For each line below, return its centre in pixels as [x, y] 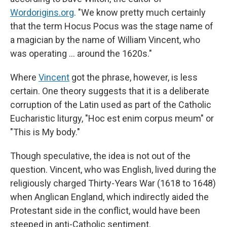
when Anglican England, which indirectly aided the [109, 197]
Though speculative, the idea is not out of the [100, 156]
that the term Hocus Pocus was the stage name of [112, 26]
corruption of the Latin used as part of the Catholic [111, 105]
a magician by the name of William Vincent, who [105, 40]
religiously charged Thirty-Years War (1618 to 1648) [113, 183]
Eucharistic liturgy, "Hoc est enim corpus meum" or [112, 118]
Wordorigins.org [42, 12]
